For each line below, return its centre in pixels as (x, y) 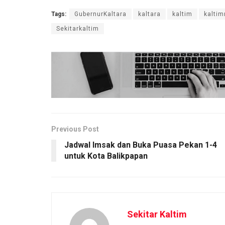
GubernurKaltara (100, 14)
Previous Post (75, 129)
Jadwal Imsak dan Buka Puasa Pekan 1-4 (141, 145)
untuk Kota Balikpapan (106, 156)
